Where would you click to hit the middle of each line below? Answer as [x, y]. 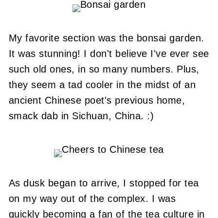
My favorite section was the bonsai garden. [106, 38]
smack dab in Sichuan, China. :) [81, 116]
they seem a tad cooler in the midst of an [102, 85]
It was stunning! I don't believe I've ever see [109, 54]
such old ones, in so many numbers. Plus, [104, 69]
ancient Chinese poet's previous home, [97, 100]
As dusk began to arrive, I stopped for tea [104, 183]
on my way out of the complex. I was [92, 199]
